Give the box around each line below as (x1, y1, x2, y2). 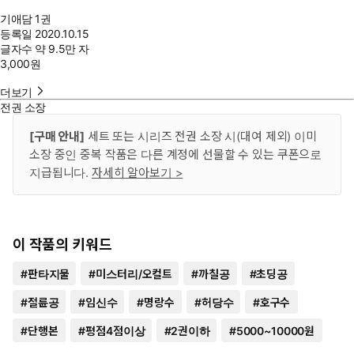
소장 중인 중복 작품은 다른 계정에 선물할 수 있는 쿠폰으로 (29, 147, 322, 162)
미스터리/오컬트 (96, 267, 171, 281)
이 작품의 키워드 (13, 236, 112, 253)
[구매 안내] (29, 129, 85, 144)
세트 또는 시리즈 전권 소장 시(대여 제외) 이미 (84, 129, 317, 144)
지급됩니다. (29, 165, 92, 180)
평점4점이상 (85, 324, 144, 337)
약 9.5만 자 (35, 42, 89, 55)
